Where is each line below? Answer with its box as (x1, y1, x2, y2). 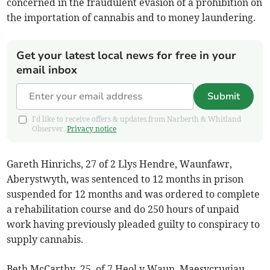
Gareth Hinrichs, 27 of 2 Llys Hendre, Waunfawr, (7, 158, 233, 171)
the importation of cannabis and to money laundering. (7, 11, 256, 24)
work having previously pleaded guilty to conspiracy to (7, 218, 260, 231)
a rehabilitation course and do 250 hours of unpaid (7, 203, 240, 216)
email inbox (16, 63, 78, 78)
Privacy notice (67, 124, 117, 134)
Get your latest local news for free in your (16, 48, 237, 63)
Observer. (32, 124, 67, 134)
